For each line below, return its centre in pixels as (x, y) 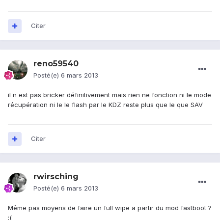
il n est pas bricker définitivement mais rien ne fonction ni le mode (110, 95)
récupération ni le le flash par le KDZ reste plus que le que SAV (105, 105)
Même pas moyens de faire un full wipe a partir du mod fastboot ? (110, 208)
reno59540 (56, 64)
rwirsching (56, 177)
